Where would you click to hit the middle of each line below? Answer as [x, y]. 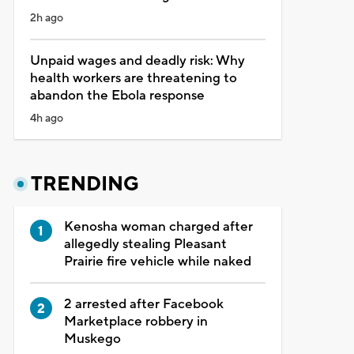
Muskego [92, 339]
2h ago [46, 18]
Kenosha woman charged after [158, 226]
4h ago [46, 118]
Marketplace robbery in [136, 321]
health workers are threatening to [133, 78]
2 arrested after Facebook [143, 304]
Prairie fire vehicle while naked [157, 261]
